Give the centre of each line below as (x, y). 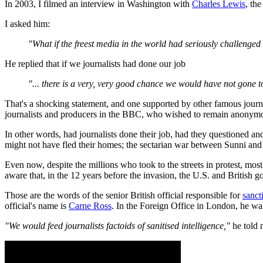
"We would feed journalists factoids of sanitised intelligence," (117, 225)
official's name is (37, 205)
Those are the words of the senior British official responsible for (124, 195)
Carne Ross (90, 205)
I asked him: (27, 23)
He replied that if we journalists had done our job (95, 63)
